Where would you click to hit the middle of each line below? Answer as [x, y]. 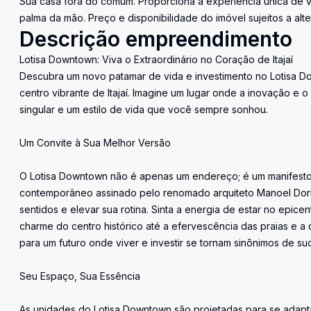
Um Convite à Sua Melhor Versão [95, 143]
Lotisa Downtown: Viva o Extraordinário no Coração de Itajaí [156, 59]
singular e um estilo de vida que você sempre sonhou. [144, 109]
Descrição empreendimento [156, 39]
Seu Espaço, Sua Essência [80, 276]
